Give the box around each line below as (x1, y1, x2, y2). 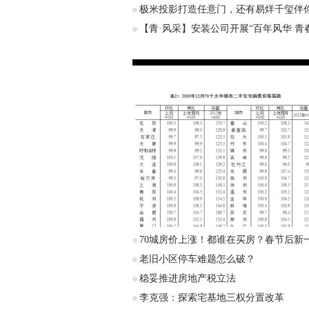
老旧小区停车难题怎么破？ (139, 254, 255, 264)
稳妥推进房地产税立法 (139, 273, 236, 283)
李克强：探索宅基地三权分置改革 (139, 292, 284, 303)
